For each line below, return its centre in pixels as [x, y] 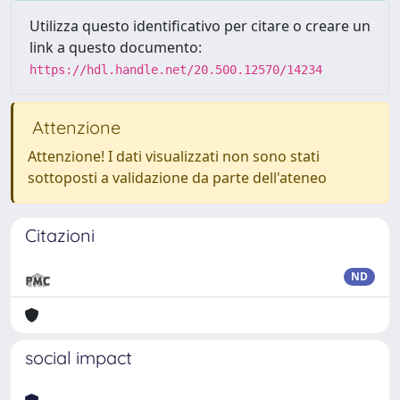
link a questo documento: [116, 47]
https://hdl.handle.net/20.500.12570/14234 [176, 70]
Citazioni [60, 235]
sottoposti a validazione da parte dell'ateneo [177, 178]
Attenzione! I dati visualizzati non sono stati [174, 156]
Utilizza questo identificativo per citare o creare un [200, 26]
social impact [79, 358]
